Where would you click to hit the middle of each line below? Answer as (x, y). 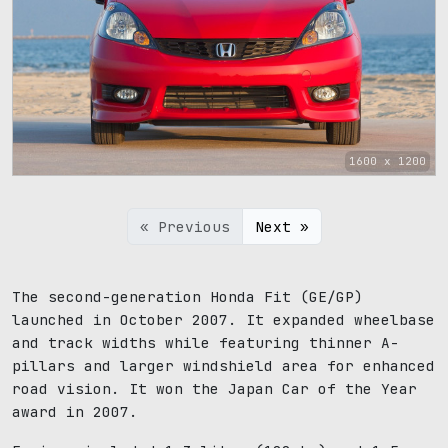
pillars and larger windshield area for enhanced (223, 366)
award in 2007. (75, 412)
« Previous (184, 227)
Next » (281, 227)
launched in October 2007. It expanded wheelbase (223, 320)
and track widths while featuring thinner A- (205, 343)
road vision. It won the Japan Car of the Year (214, 389)
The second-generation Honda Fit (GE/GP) (187, 297)
